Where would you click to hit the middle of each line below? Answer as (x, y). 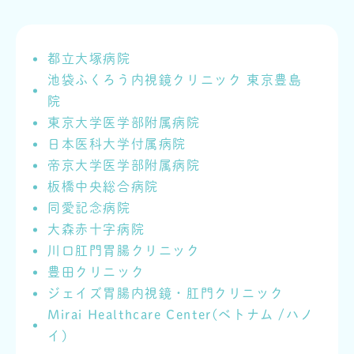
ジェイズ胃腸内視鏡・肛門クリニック (166, 294)
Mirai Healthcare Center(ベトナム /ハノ (181, 315)
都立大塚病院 (89, 59)
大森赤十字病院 (96, 230)
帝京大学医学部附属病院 (124, 166)
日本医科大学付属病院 (117, 144)
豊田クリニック (96, 272)
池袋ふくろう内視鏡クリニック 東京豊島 (175, 80)
